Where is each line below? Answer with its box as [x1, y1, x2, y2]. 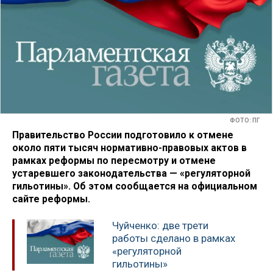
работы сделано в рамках [112, 232, 235, 245]
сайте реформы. [12, 193, 90, 205]
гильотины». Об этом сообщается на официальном [12, 180, 257, 192]
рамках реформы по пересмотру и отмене [12, 154, 216, 166]
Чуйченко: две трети [112, 219, 208, 232]
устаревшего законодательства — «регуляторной [12, 167, 250, 179]
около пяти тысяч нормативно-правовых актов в [12, 141, 247, 154]
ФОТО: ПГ [230, 117, 260, 124]
